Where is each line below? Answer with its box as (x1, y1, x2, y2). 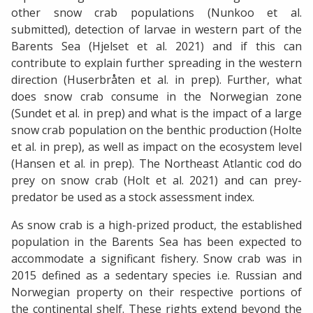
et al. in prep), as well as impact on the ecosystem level (11, 139, 302, 155)
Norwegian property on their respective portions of (11, 284, 302, 300)
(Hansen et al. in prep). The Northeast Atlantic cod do (11, 156, 302, 172)
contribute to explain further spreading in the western (11, 55, 302, 71)
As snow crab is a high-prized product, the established (11, 217, 302, 233)
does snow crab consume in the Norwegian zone (11, 89, 302, 105)
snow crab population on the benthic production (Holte (11, 122, 302, 138)
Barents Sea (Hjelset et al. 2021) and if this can (11, 38, 302, 54)
